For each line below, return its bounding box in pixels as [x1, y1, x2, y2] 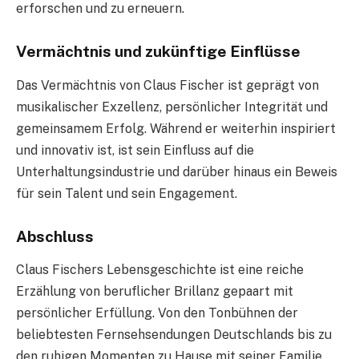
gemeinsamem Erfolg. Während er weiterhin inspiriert [16, 120, 336, 136]
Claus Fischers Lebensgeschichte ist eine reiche [16, 262, 304, 278]
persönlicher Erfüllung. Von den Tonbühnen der [16, 305, 298, 321]
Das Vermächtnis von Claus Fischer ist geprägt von [16, 77, 319, 93]
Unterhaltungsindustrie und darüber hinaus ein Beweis [16, 163, 337, 179]
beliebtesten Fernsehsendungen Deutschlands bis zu [16, 327, 332, 343]
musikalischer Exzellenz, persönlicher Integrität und [16, 99, 328, 115]
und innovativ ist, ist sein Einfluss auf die [16, 142, 254, 158]
